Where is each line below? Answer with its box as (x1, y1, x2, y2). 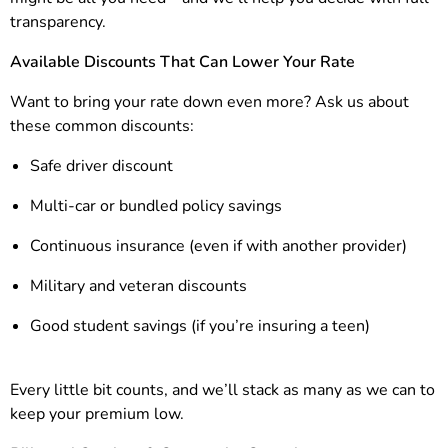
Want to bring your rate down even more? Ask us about (10, 91, 409, 114)
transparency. (10, 11, 106, 34)
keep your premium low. (10, 403, 184, 426)
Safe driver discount (30, 155, 173, 178)
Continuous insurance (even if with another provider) (30, 235, 407, 258)
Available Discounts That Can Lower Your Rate (10, 51, 355, 74)
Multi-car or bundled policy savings (30, 195, 282, 218)
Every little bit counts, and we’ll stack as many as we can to (10, 379, 435, 402)
